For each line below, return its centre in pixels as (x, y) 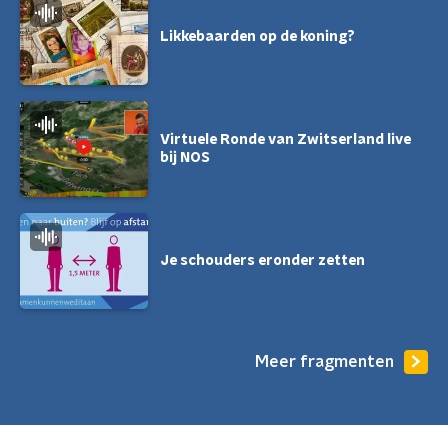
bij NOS (185, 158)
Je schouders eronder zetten (262, 261)
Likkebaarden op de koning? (257, 37)
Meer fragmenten (324, 361)
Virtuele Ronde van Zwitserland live (285, 140)
